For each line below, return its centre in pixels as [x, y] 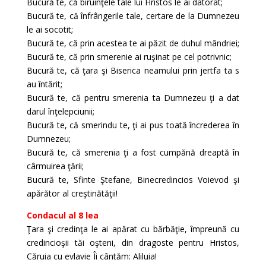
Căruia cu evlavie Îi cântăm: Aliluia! [91, 256]
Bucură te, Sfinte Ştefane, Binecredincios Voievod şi [133, 180]
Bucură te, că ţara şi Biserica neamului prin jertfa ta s [133, 70]
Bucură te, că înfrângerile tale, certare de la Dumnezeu [133, 16]
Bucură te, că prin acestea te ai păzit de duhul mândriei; [133, 43]
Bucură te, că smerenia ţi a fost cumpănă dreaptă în [133, 152]
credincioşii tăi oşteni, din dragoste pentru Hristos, [133, 243]
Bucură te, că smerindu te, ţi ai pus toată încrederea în [133, 125]
